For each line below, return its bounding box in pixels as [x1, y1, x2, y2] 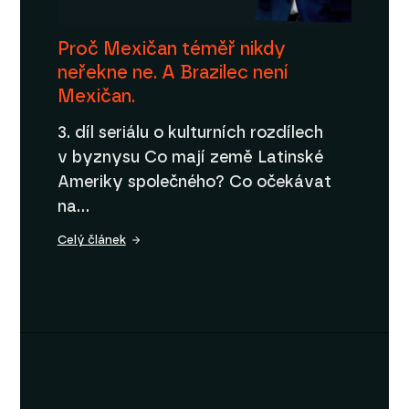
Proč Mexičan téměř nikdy [57, 39, 286, 58]
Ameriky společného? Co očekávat [57, 173, 331, 191]
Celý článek [57, 234, 126, 246]
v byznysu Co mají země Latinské [57, 149, 323, 166]
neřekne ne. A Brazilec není [57, 63, 288, 82]
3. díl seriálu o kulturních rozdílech [57, 124, 323, 142]
